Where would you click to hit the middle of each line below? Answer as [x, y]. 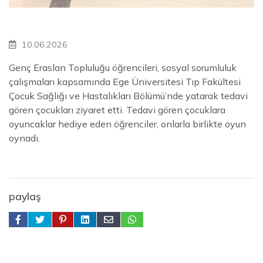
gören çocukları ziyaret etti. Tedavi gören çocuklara [117, 109]
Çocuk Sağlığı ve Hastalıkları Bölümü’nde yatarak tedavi [128, 95]
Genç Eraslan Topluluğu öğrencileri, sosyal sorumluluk [123, 67]
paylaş [25, 196]
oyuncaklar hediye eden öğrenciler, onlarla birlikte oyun [127, 124]
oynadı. [24, 138]
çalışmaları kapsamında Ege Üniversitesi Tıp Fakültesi [125, 81]
